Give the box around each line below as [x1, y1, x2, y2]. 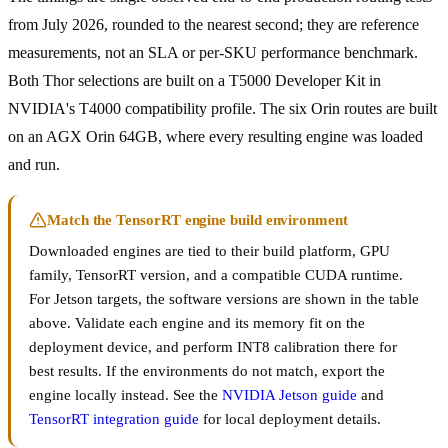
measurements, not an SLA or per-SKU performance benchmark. [8, 44, 418, 62]
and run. [8, 156, 60, 174]
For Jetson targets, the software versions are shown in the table [29, 291, 419, 308]
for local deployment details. [199, 411, 381, 428]
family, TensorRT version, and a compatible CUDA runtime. [29, 267, 403, 284]
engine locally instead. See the [29, 387, 222, 404]
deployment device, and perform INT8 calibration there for [29, 339, 397, 356]
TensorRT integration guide [29, 411, 199, 428]
